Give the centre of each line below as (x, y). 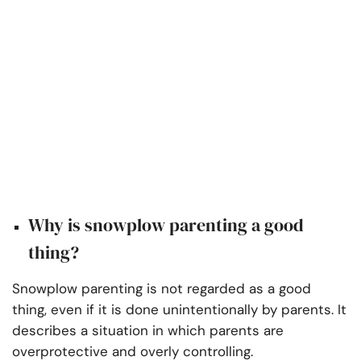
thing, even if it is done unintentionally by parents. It (179, 310)
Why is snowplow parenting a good (166, 225)
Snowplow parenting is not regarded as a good (162, 289)
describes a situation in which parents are (148, 331)
